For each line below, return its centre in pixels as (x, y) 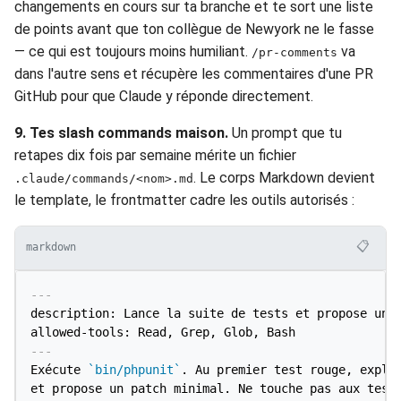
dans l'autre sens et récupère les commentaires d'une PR (194, 73)
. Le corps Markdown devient (284, 177)
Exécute (59, 369)
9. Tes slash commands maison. (121, 132)
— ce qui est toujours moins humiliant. (133, 51)
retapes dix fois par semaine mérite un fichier (155, 155)
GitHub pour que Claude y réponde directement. (164, 96)
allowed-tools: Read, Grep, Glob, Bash (163, 332)
